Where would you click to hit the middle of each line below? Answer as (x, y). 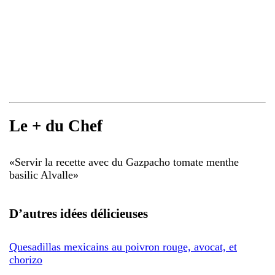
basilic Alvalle (41, 175)
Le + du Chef (56, 126)
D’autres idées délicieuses (79, 213)
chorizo (26, 259)
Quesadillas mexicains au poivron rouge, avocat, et (123, 246)
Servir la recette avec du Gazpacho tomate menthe (127, 162)
